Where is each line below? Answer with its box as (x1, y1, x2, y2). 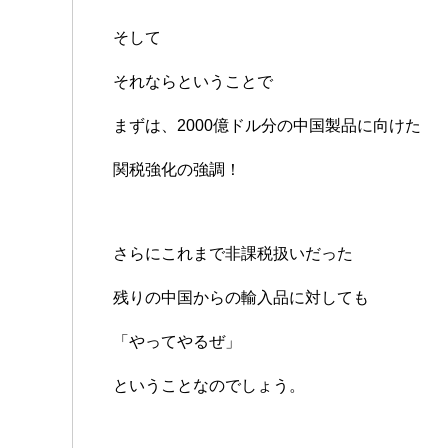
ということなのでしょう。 (113, 376, 305, 394)
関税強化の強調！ (113, 160, 241, 178)
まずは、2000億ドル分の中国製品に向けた (113, 116, 421, 134)
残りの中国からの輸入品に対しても (113, 288, 369, 306)
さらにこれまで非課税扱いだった (113, 244, 353, 262)
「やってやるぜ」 (113, 332, 241, 350)
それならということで (113, 72, 273, 90)
